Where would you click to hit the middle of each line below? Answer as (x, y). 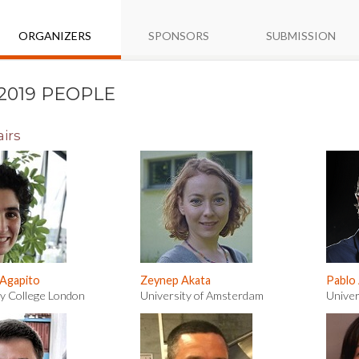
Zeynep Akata (175, 280)
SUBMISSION (301, 36)
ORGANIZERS (55, 36)
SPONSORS (179, 36)
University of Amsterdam (202, 295)
